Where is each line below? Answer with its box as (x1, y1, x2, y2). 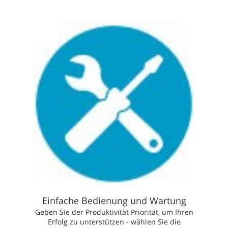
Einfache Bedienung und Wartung (42, 194, 186, 207)
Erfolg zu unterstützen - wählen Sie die (47, 216, 181, 226)
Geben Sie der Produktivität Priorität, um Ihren (35, 207, 193, 217)
